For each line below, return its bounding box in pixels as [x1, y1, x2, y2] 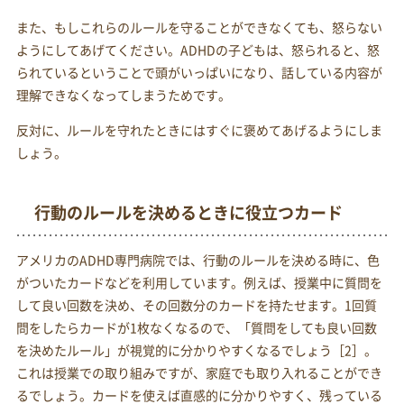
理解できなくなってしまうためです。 [15, 86, 231, 105]
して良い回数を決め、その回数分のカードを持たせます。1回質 [15, 296, 377, 315]
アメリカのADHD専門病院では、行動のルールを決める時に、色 [15, 251, 380, 270]
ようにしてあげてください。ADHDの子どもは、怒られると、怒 [15, 41, 380, 60]
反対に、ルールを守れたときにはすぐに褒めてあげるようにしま [15, 121, 382, 140]
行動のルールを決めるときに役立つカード [33, 200, 343, 225]
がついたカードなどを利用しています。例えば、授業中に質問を [15, 273, 382, 292]
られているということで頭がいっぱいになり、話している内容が [15, 63, 382, 82]
